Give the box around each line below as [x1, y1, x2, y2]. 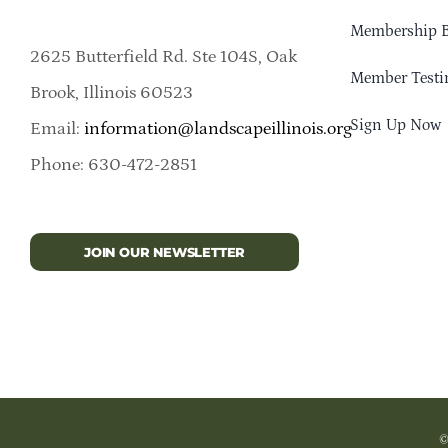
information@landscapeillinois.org [83, 118, 352, 139]
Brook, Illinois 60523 [29, 82, 193, 103]
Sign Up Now [350, 116, 442, 135]
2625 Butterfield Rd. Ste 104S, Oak [29, 46, 297, 67]
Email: [29, 118, 84, 139]
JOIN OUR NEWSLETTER [83, 243, 246, 260]
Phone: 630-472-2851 [29, 154, 197, 175]
